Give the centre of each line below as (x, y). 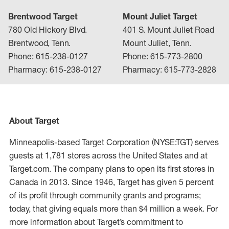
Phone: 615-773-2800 (163, 56)
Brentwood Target (43, 16)
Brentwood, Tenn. (39, 43)
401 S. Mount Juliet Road (168, 30)
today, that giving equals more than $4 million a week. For (113, 209)
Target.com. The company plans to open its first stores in (112, 169)
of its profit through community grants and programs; (105, 195)
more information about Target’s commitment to (96, 222)
